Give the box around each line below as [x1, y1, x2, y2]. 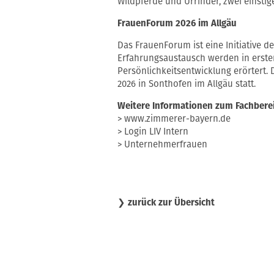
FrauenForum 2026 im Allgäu [117, 18, 237, 29]
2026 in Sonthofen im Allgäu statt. [117, 78, 256, 90]
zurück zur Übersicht [127, 197, 215, 209]
